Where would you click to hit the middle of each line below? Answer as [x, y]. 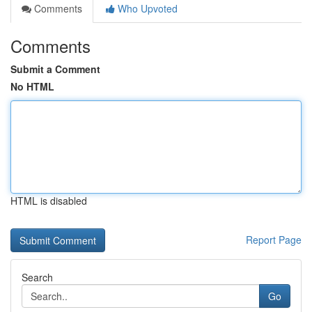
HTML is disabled [49, 201]
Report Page [274, 240]
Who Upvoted [146, 8]
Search [37, 277]
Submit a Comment [55, 69]
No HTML [32, 86]
